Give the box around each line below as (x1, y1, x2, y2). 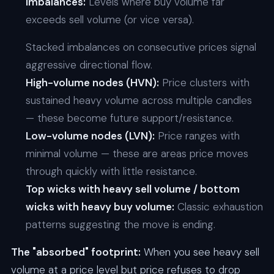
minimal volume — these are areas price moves (25, 147, 248, 161)
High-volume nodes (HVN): (25, 76, 159, 90)
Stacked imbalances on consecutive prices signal (25, 40, 256, 54)
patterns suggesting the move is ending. (25, 218, 215, 232)
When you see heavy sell (140, 245, 259, 259)
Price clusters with (158, 76, 250, 90)
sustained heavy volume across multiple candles (25, 94, 252, 108)
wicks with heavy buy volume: (25, 200, 174, 214)
